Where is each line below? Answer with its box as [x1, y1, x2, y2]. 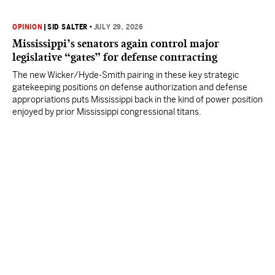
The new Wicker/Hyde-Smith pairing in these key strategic [12, 70, 239, 80]
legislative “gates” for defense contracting [12, 50, 217, 64]
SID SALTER [47, 23, 88, 31]
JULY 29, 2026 [93, 23, 144, 31]
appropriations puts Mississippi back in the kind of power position [12, 95, 263, 104]
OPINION [12, 23, 43, 31]
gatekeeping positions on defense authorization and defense [12, 82, 247, 92]
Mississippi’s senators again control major [12, 37, 219, 50]
